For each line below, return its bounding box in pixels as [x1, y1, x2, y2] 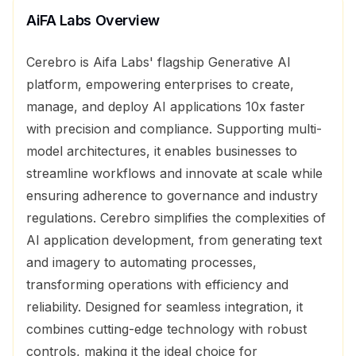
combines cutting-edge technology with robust [26, 321, 307, 337]
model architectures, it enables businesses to [26, 143, 297, 159]
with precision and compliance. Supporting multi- [26, 121, 322, 137]
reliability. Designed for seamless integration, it [26, 299, 303, 315]
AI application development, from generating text [26, 232, 322, 248]
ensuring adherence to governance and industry [26, 188, 318, 203]
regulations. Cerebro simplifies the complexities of [26, 210, 326, 226]
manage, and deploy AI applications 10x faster [26, 99, 305, 114]
